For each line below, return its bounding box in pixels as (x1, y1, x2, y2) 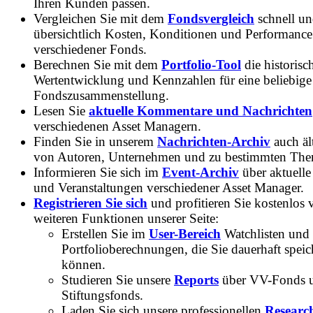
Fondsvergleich (168, 11, 254, 27)
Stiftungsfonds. (61, 288, 143, 303)
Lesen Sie (34, 103, 89, 119)
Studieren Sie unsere (61, 272, 174, 288)
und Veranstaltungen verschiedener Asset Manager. (34, 180, 304, 196)
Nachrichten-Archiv (157, 134, 270, 150)
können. (61, 257, 105, 272)
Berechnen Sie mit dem (34, 57, 161, 73)
